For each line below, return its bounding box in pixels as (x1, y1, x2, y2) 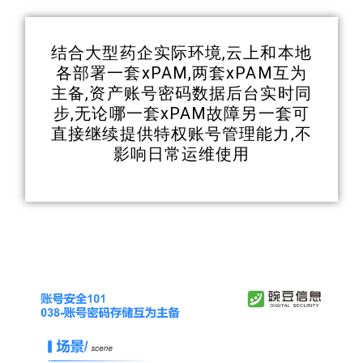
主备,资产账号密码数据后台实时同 (51, 83, 312, 104)
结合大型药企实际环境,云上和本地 (51, 43, 312, 63)
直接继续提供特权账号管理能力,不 (51, 124, 312, 144)
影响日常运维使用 (113, 144, 250, 164)
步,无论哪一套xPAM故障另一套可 (53, 104, 310, 124)
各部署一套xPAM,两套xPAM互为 (56, 63, 307, 83)
